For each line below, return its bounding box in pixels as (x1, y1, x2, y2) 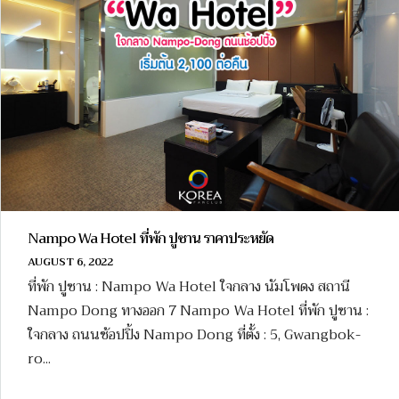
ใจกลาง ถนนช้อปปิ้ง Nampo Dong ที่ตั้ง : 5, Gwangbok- (28, 322, 361, 348)
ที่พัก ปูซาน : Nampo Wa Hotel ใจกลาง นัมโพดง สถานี (28, 274, 350, 300)
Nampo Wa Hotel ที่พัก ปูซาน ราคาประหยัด (28, 226, 273, 252)
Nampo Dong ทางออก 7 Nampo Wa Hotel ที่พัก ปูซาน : (28, 298, 369, 324)
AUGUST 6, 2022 (28, 253, 113, 272)
